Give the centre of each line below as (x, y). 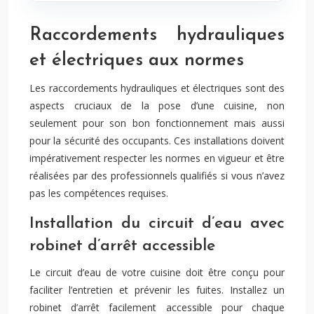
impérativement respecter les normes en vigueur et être (157, 158)
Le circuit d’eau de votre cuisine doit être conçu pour (157, 272)
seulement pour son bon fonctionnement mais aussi (157, 123)
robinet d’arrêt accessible (122, 246)
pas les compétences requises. (99, 193)
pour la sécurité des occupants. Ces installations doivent (157, 141)
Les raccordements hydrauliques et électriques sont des (157, 88)
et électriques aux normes (137, 61)
